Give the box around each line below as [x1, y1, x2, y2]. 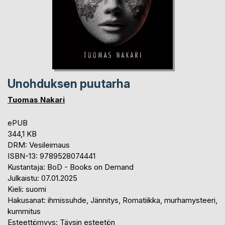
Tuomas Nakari [8, 95, 65, 105]
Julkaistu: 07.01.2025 [8, 173, 77, 183]
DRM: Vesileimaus [8, 140, 70, 150]
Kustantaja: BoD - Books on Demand [8, 162, 134, 172]
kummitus [8, 206, 41, 216]
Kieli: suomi [8, 184, 46, 194]
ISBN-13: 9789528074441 [8, 151, 95, 161]
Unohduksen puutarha [8, 77, 130, 91]
